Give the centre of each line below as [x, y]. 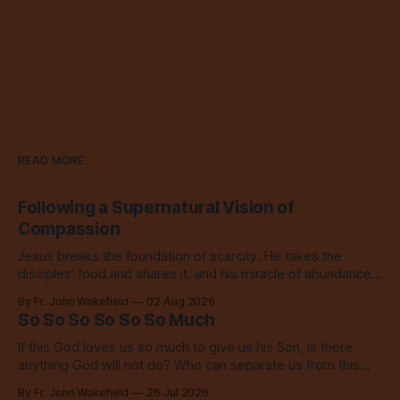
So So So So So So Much [117, 321]
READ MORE [51, 161]
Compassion [69, 229]
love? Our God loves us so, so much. [129, 383]
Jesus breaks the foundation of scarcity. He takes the [180, 257]
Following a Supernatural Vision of [156, 208]
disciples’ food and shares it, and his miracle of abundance [195, 275]
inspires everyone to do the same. [122, 292]
